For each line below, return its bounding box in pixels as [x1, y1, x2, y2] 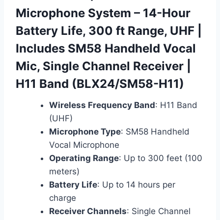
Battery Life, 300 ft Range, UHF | [16, 24, 202, 38]
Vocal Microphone [49, 140, 119, 150]
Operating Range [49, 153, 119, 164]
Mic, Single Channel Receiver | [16, 59, 191, 74]
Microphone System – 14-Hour [16, 6, 191, 21]
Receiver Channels [49, 206, 127, 217]
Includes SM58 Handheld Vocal [16, 41, 196, 56]
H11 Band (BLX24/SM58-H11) [16, 77, 184, 91]
